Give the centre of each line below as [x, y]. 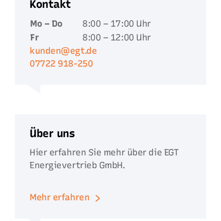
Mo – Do [46, 23]
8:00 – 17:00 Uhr [117, 23]
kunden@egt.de [63, 51]
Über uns [52, 133]
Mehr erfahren [60, 197]
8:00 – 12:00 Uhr [117, 37]
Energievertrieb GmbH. [77, 165]
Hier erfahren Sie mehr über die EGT [104, 152]
